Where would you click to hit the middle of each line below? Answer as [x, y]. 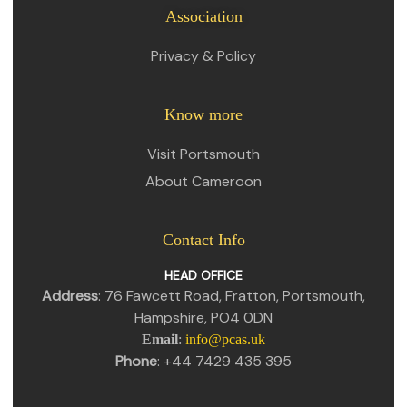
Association [203, 16]
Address [70, 295]
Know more [203, 114]
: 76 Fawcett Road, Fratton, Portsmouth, [232, 295]
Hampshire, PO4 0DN [203, 317]
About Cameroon [203, 181]
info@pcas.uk [225, 339]
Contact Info [203, 239]
